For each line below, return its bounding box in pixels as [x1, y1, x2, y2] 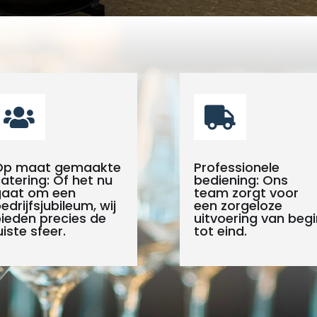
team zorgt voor [193, 184, 299, 202]
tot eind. [193, 222, 247, 241]
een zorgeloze [193, 197, 282, 215]
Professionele [193, 158, 279, 177]
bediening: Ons [193, 171, 288, 190]
